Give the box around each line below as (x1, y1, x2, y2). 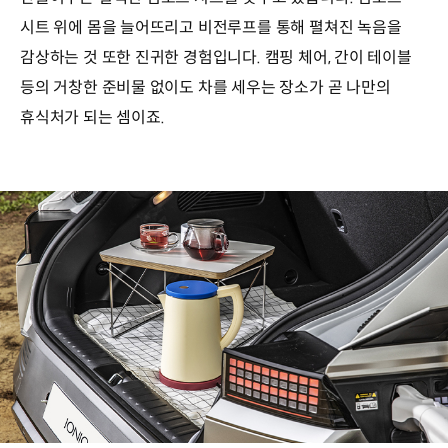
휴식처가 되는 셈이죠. (20, 107, 165, 129)
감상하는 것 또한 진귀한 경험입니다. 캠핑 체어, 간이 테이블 (20, 47, 412, 69)
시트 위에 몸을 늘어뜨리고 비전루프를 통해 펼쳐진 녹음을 (20, 17, 402, 39)
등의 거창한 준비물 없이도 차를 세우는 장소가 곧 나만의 (20, 77, 391, 99)
